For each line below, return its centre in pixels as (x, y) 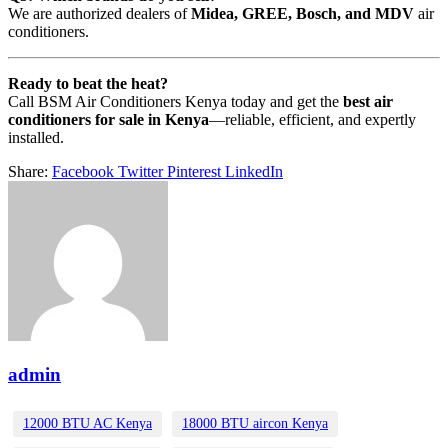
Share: (30, 172)
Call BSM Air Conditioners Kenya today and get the (175, 102)
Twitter (140, 172)
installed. (36, 138)
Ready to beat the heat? (88, 84)
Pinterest (194, 172)
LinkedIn (254, 172)
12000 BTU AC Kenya (87, 423)
